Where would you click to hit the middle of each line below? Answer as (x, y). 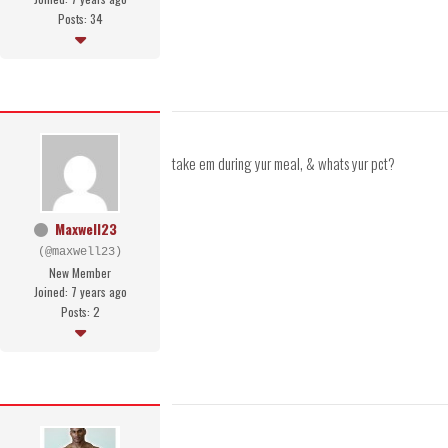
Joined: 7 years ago (80, 292)
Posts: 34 (80, 19)
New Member (80, 273)
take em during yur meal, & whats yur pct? (283, 163)
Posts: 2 (80, 312)
